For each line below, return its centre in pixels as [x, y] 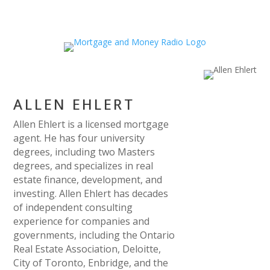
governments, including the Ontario [94, 235]
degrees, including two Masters [84, 152]
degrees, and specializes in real [83, 166]
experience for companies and [82, 221]
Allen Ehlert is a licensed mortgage [91, 124]
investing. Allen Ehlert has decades [91, 194]
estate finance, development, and [88, 180]
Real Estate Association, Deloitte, [87, 249]
